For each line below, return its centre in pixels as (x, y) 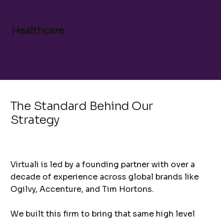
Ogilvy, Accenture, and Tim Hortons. (82, 189)
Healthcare (38, 31)
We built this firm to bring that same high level (103, 214)
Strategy (35, 120)
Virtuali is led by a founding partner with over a (103, 165)
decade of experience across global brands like (105, 177)
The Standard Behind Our (82, 106)
